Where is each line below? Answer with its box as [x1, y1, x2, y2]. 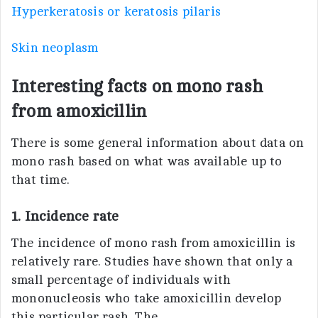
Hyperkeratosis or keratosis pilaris [11, 4, 221, 18]
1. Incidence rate [11, 207, 123, 224]
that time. [11, 172, 70, 187]
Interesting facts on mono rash [11, 77, 263, 97]
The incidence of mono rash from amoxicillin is [11, 235, 296, 250]
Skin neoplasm [11, 40, 99, 55]
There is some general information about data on [11, 135, 305, 150]
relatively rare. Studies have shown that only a [11, 253, 293, 268]
